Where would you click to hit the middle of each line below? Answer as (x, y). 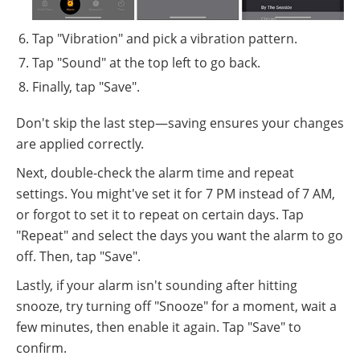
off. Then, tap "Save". (78, 257)
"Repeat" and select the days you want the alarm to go (180, 236)
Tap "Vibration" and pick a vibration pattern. (165, 39)
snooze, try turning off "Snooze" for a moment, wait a (176, 307)
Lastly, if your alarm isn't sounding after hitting (157, 286)
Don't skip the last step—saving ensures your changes (180, 123)
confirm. (41, 348)
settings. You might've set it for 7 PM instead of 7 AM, (176, 194)
